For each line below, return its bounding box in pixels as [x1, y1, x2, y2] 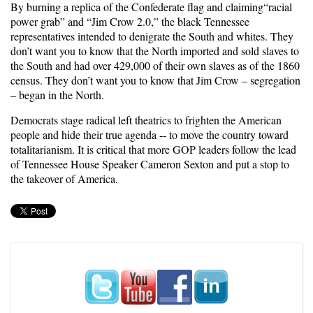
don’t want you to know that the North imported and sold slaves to [10, 43, 299, 59]
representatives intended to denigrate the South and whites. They [10, 29, 293, 44]
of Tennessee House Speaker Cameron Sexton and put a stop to [10, 156, 289, 172]
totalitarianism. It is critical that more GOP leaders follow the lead [10, 142, 296, 157]
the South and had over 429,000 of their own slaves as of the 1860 [10, 58, 300, 73]
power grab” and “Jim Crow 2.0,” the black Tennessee [10, 14, 249, 29]
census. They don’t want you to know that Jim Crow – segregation [10, 73, 300, 88]
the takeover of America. [10, 171, 118, 187]
